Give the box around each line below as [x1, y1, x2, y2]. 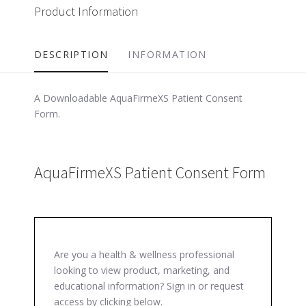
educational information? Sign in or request [54, 279, 244, 292]
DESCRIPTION [34, 47, 109, 61]
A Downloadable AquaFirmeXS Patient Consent [34, 91, 242, 105]
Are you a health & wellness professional [54, 247, 234, 261]
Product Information [34, 3, 138, 19]
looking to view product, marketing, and [54, 263, 229, 277]
